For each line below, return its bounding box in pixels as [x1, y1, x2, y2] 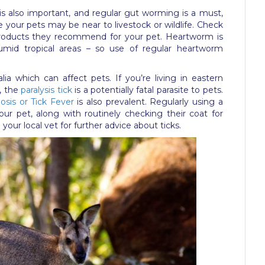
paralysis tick [21, 84, 72, 95]
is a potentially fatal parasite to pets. [72, 84, 223, 95]
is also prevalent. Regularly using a [73, 96, 223, 107]
